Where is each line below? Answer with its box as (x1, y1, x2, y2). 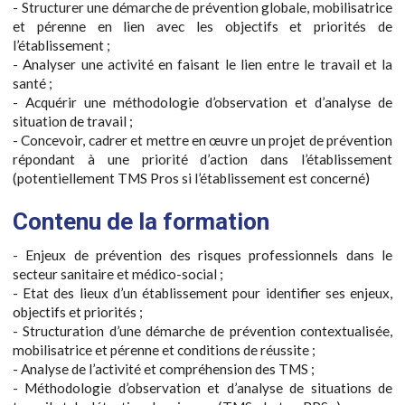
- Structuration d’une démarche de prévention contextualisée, (13, 322, 392, 339)
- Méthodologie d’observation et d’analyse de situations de (13, 379, 392, 396)
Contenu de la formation (13, 207, 269, 235)
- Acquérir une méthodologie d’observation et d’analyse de (13, 93, 392, 110)
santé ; (13, 74, 52, 91)
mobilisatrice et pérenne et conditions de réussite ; (13, 341, 316, 358)
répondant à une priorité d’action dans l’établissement (13, 150, 392, 167)
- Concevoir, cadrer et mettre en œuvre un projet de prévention (13, 131, 392, 148)
